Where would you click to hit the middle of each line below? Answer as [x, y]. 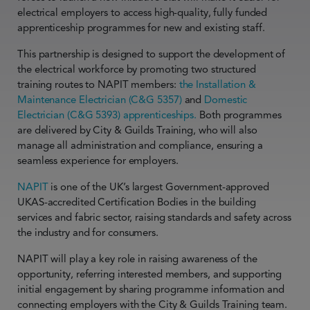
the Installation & [217, 84]
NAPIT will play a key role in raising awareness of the [137, 259]
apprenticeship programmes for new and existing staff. [141, 28]
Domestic [226, 100]
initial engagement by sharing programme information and [151, 289]
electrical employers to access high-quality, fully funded [143, 12]
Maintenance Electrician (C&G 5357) [100, 100]
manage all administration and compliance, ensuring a [140, 145]
